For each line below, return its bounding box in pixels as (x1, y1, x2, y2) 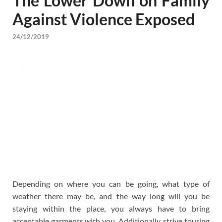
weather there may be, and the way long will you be (12, 191, 210, 201)
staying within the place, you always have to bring (12, 203, 210, 213)
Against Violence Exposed (12, 9, 195, 29)
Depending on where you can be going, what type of (12, 178, 210, 188)
